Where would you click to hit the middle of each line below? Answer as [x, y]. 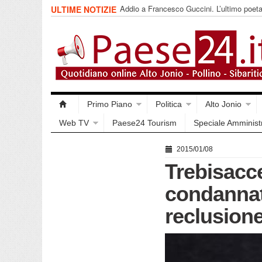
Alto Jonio [223, 104]
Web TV [74, 123]
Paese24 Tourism [144, 123]
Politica [169, 104]
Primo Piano [110, 104]
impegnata [137, 19]
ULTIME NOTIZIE [85, 9]
